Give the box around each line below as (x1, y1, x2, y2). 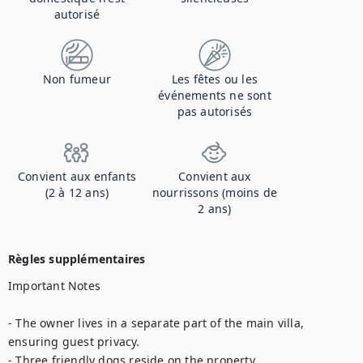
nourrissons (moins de (152, 185, 278, 200)
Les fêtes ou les (171, 71, 258, 87)
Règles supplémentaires (8, 251, 146, 267)
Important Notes (8, 278, 100, 293)
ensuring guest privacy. (8, 334, 140, 349)
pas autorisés (177, 104, 253, 119)
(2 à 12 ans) (45, 185, 109, 200)
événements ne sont (158, 88, 271, 103)
